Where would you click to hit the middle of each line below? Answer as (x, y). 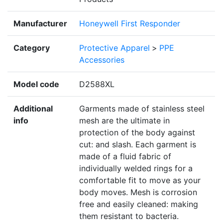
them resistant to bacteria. (129, 216)
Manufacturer (40, 24)
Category (32, 48)
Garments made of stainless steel (142, 109)
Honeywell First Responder (130, 24)
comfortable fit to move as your (140, 180)
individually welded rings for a (136, 168)
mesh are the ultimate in (124, 121)
